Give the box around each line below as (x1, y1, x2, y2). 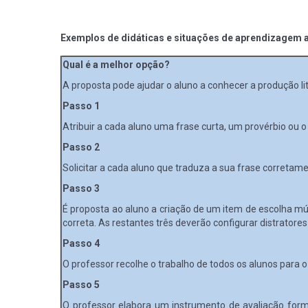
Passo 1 (63, 100, 100, 111)
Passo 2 (63, 141, 100, 153)
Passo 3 (63, 182, 100, 194)
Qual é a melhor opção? (63, 58, 170, 70)
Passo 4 (63, 237, 100, 249)
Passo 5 (63, 278, 100, 290)
